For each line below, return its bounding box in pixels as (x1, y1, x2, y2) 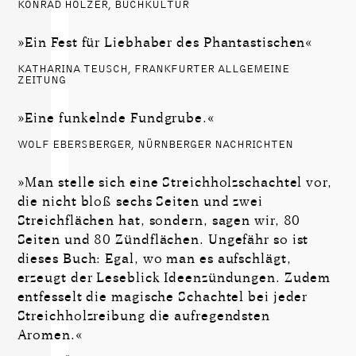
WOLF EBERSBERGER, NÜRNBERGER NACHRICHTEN (17, 138, 293, 152)
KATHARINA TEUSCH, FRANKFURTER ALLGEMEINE (17, 63, 289, 76)
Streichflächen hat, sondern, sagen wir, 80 (17, 212, 301, 230)
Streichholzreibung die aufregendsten (17, 308, 270, 325)
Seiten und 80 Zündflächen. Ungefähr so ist (17, 231, 309, 249)
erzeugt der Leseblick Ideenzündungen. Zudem (17, 269, 331, 287)
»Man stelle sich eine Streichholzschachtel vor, (17, 174, 332, 192)
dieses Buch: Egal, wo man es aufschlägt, (17, 250, 292, 268)
